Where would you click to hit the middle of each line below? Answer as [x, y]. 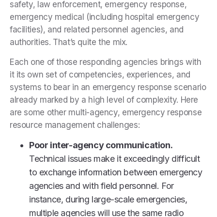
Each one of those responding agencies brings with [106, 62]
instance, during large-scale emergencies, [108, 199]
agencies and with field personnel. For [101, 186]
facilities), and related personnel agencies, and [97, 29]
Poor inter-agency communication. [101, 145]
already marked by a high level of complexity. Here [104, 100]
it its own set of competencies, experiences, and [100, 74]
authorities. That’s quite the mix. [69, 42]
